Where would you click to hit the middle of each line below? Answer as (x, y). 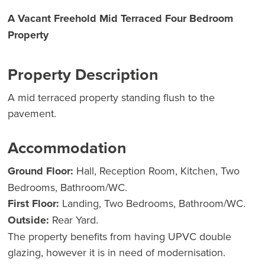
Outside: (28, 220)
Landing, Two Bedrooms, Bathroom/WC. (152, 203)
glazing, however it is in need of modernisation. (117, 253)
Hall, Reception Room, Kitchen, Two (156, 171)
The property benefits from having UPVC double (119, 237)
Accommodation (67, 148)
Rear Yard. (74, 220)
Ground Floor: (41, 171)
